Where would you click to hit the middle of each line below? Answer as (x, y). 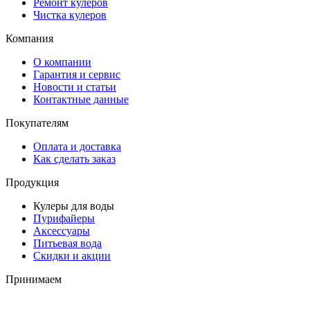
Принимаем (34, 280)
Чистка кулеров (70, 15)
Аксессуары (62, 231)
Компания (29, 39)
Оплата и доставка (77, 147)
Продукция (32, 183)
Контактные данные (81, 100)
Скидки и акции (72, 256)
